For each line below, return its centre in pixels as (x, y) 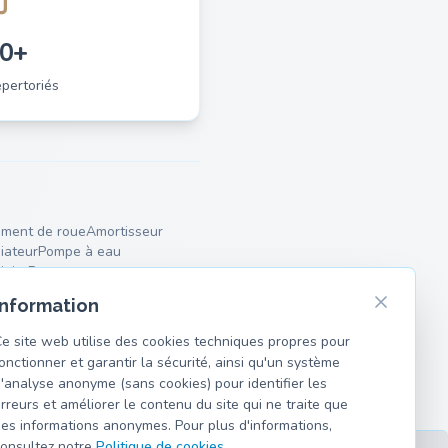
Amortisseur (124, 231)
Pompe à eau (79, 251)
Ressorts (56, 271)
